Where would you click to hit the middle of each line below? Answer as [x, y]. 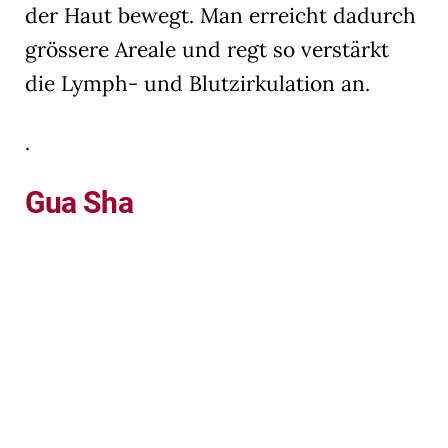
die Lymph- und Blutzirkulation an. [197, 83]
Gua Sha [79, 202]
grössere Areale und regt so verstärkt [207, 49]
